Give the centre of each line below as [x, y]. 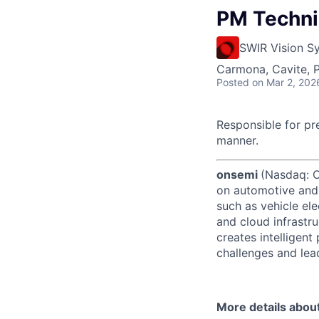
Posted [233, 82]
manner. [237, 140]
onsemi [239, 174]
